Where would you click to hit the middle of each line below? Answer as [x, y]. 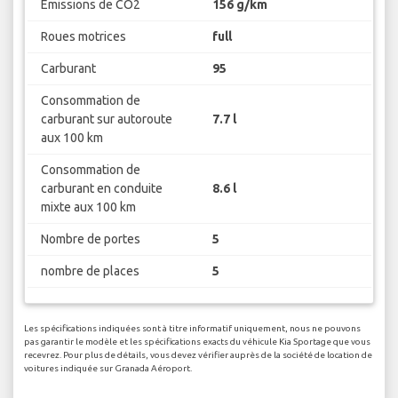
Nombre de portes [90, 239]
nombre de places [90, 271]
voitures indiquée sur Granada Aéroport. [108, 369]
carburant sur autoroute [106, 119]
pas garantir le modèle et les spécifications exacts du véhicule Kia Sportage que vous [197, 342]
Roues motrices [83, 36]
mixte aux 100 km [88, 207]
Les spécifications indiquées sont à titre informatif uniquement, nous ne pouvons [192, 329]
